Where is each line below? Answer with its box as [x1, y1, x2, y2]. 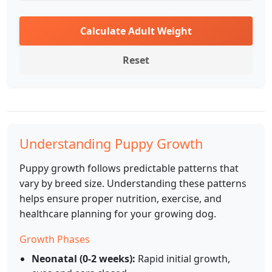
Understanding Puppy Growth [19, 135, 203, 153]
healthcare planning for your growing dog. [19, 207, 216, 221]
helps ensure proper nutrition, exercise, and [19, 192, 222, 206]
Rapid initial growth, [135, 252, 230, 266]
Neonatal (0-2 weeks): [32, 252, 135, 266]
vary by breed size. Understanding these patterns [19, 177, 246, 191]
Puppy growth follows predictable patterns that [19, 161, 239, 175]
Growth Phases [19, 233, 90, 246]
